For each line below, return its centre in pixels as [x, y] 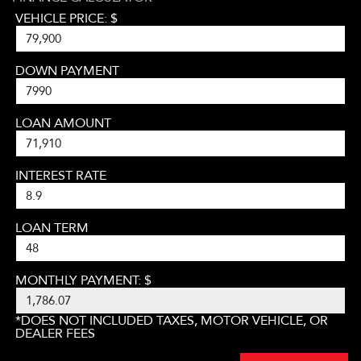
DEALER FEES [55, 333]
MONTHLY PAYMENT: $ [83, 280]
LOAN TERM [52, 228]
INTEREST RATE [61, 175]
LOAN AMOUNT [63, 123]
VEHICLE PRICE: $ [66, 18]
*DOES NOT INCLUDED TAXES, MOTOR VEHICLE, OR [172, 320]
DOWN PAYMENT [67, 71]
